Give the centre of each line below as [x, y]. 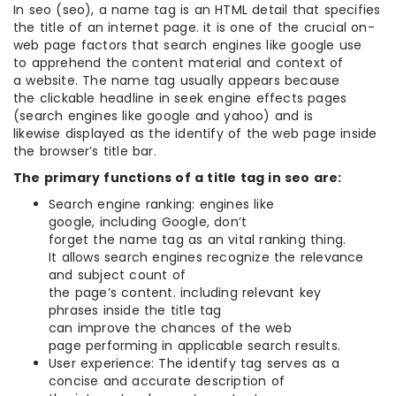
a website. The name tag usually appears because [177, 80]
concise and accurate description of [167, 381]
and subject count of [117, 274]
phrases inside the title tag [135, 310]
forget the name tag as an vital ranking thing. [198, 239]
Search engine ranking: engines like [161, 204]
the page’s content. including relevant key [185, 292]
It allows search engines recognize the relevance [206, 257]
